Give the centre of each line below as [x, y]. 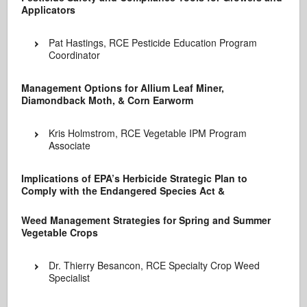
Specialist [70, 277]
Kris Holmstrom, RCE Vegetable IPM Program [148, 133]
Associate [70, 145]
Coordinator [75, 54]
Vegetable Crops [60, 232]
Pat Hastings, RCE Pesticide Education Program [153, 42]
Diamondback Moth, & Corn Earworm [108, 100]
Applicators [49, 9]
